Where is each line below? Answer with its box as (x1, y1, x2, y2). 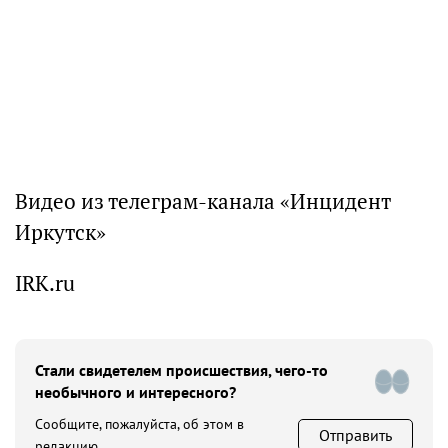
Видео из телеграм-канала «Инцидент (15, 188, 391, 216)
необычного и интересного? (35, 382, 236, 403)
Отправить (319, 425, 392, 446)
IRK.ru (15, 270, 75, 298)
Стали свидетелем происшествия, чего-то (35, 360, 328, 381)
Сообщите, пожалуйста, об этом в (35, 415, 244, 434)
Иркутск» (15, 219, 106, 247)
